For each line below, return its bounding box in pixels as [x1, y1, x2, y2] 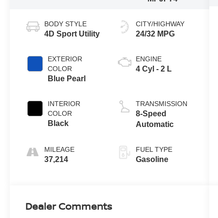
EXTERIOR [48, 54, 83, 63]
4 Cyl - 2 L [135, 64, 172, 73]
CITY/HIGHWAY [135, 19, 184, 28]
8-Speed [135, 109, 166, 118]
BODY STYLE [44, 19, 87, 28]
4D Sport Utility [44, 29, 100, 38]
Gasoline [135, 155, 168, 163]
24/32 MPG [135, 29, 175, 38]
